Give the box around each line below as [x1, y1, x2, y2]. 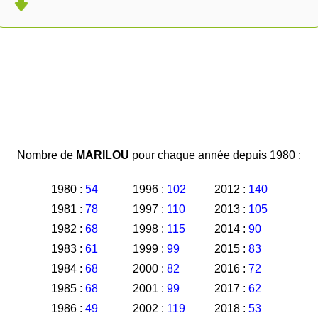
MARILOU [76, 149, 129, 161]
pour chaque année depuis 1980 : [129, 149, 301, 161]
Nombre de [17, 149, 76, 161]
